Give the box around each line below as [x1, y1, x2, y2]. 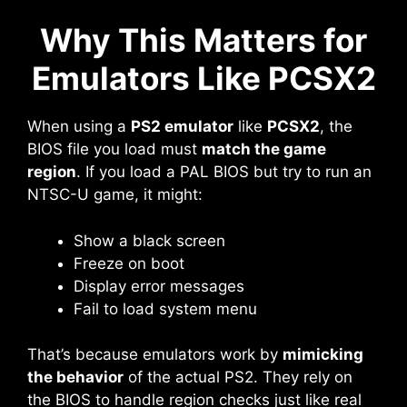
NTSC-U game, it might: [27, 185, 203, 204]
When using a [27, 117, 131, 136]
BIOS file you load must [27, 140, 202, 159]
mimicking [283, 345, 363, 364]
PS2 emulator [131, 117, 233, 136]
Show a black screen [74, 231, 225, 250]
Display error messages [74, 276, 244, 295]
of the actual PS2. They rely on [124, 368, 352, 387]
